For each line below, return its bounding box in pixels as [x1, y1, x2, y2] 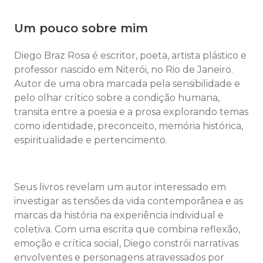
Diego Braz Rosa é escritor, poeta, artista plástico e [14, 50, 247, 62]
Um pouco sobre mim [14, 21, 148, 36]
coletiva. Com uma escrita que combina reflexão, [14, 224, 240, 235]
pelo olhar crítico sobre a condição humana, [14, 92, 220, 104]
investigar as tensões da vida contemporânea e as [14, 195, 243, 207]
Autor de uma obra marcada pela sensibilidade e [14, 78, 240, 90]
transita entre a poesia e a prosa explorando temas [14, 106, 248, 118]
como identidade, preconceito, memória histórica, [14, 120, 243, 132]
